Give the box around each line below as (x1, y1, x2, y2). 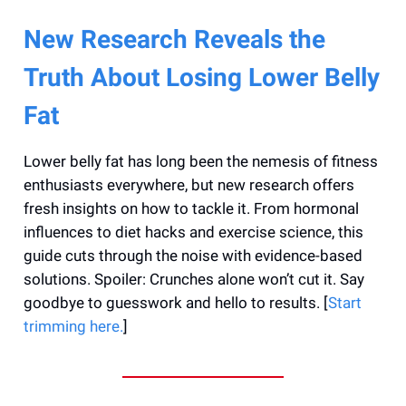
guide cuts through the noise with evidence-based (24, 246, 362, 265)
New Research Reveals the (24, 24, 325, 54)
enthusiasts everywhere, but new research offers (24, 175, 354, 194)
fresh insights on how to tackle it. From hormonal (24, 198, 359, 217)
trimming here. (24, 316, 123, 335)
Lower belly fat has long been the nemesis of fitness (24, 151, 378, 170)
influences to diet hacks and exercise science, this (24, 222, 363, 241)
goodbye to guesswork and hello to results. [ (24, 293, 328, 312)
